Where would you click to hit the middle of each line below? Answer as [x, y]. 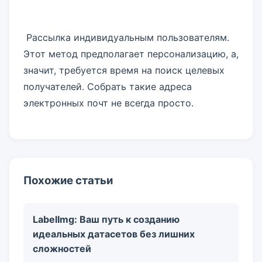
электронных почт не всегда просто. [108, 103]
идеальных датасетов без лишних [114, 234]
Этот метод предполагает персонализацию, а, [131, 54]
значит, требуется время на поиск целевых [124, 70]
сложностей [62, 249]
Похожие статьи [68, 180]
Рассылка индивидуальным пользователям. [126, 37]
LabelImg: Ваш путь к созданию [106, 219]
